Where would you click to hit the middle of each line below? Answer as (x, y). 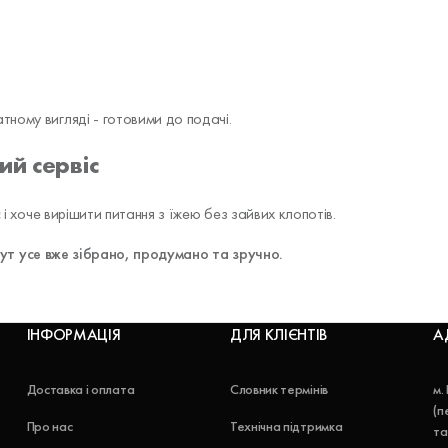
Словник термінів (278, 390)
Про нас (49, 427)
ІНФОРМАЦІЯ (73, 335)
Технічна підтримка (286, 427)
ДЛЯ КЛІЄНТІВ (278, 335)
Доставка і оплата (80, 390)
